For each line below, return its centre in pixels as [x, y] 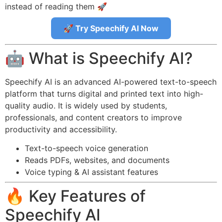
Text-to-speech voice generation [86, 148]
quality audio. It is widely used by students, [86, 105]
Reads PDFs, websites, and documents [97, 160]
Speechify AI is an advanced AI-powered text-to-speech [111, 82]
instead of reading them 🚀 [56, 6]
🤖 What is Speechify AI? [99, 58]
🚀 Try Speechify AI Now [111, 28]
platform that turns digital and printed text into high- [104, 93]
